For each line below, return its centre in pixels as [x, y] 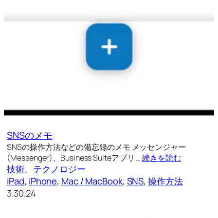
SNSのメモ [30, 135]
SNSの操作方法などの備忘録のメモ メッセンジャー [96, 147]
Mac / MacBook [92, 181]
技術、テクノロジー [46, 169]
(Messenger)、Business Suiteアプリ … [75, 158]
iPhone [43, 181]
